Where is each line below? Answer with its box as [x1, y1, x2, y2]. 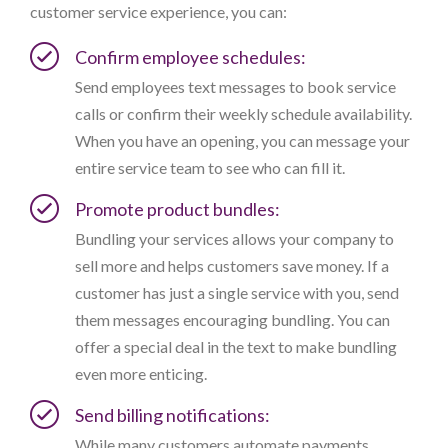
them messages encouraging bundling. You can [75, 310, 390, 330]
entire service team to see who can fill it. [75, 158, 345, 178]
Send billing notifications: [75, 404, 270, 427]
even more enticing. [75, 364, 207, 384]
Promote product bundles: [75, 198, 280, 221]
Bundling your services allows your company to [75, 229, 394, 249]
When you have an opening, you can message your [75, 131, 410, 151]
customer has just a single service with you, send [75, 283, 399, 303]
